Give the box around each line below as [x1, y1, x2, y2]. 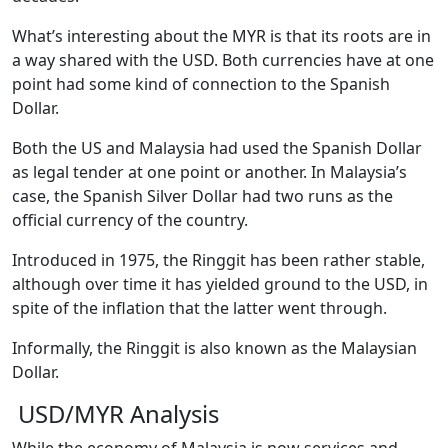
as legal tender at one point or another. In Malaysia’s [12, 160, 407, 183]
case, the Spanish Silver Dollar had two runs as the [12, 184, 393, 207]
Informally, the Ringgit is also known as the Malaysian [12, 336, 417, 359]
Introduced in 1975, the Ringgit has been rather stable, [12, 248, 429, 271]
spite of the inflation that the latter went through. [12, 296, 387, 319]
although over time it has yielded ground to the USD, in [12, 272, 428, 295]
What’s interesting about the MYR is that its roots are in [12, 24, 431, 47]
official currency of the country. [12, 208, 248, 231]
